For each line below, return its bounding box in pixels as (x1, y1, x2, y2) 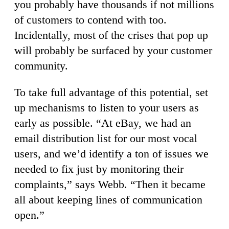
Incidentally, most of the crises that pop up (14, 29, 208, 42)
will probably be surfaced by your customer (14, 44, 212, 57)
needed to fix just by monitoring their (14, 163, 184, 176)
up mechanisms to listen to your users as (14, 101, 199, 114)
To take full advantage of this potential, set (14, 86, 208, 99)
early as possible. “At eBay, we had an (14, 117, 191, 130)
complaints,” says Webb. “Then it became (14, 178, 205, 191)
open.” (14, 209, 44, 222)
